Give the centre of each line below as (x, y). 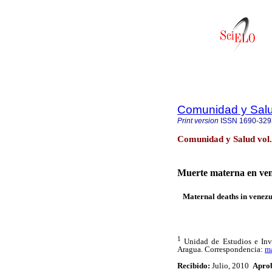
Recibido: (194, 265)
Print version (198, 121)
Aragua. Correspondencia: (221, 250)
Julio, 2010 (231, 265)
